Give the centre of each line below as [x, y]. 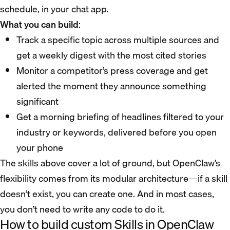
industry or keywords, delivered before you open [117, 132]
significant [37, 102]
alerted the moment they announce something [111, 86]
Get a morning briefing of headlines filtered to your [120, 117]
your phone [40, 148]
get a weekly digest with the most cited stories [111, 55]
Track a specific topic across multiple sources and [118, 40]
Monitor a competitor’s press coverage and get [112, 71]
